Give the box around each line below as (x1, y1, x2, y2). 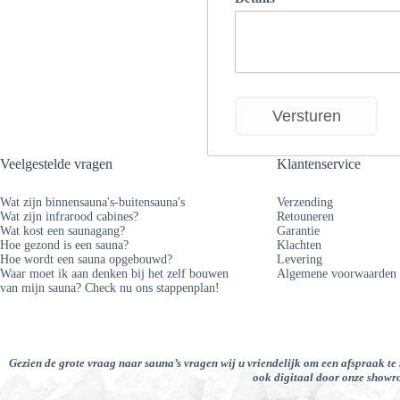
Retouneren (277, 210, 335, 224)
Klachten (277, 238, 322, 253)
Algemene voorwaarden (277, 267, 397, 281)
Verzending (277, 196, 334, 210)
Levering (277, 253, 323, 267)
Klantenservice (277, 155, 362, 171)
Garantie (277, 224, 321, 238)
